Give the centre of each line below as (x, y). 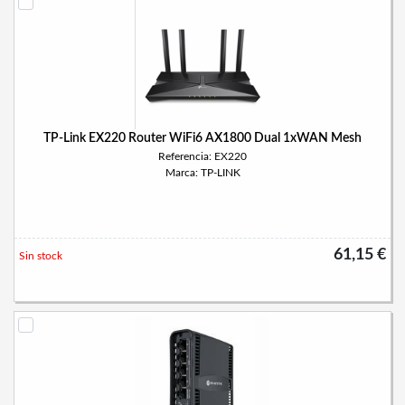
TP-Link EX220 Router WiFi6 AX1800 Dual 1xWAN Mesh (202, 138)
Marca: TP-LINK (202, 173)
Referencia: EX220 (202, 156)
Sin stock (41, 256)
